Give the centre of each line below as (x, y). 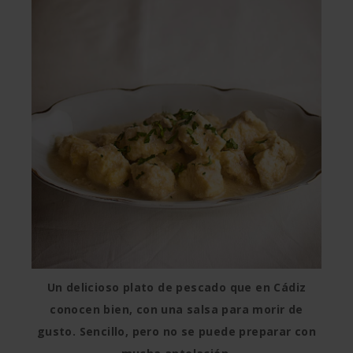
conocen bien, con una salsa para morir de (176, 309)
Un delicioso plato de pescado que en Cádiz (176, 287)
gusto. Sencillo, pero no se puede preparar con (176, 331)
